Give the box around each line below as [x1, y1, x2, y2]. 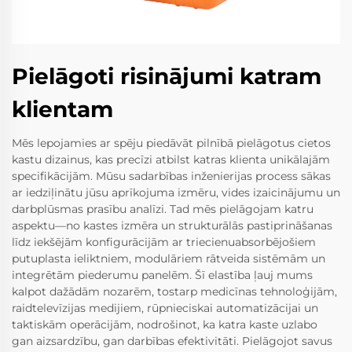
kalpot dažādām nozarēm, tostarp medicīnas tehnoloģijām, [12, 284, 337, 299]
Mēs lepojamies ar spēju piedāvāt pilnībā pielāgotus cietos [12, 136, 331, 151]
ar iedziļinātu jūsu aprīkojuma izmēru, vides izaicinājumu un [12, 185, 340, 200]
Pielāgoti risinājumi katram [12, 63, 321, 90]
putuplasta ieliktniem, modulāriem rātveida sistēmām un [12, 251, 325, 266]
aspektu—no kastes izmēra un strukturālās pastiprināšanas [12, 218, 332, 233]
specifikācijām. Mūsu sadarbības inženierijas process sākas [12, 169, 331, 184]
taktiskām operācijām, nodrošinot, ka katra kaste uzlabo [12, 317, 317, 332]
